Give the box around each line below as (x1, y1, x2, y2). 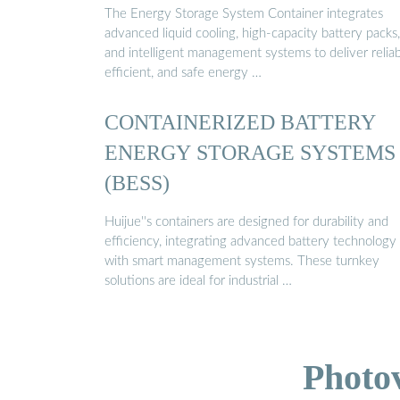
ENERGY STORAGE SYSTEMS (104, 140, 396, 165)
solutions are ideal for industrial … (104, 273, 292, 287)
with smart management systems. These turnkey (104, 254, 379, 268)
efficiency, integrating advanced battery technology (104, 234, 396, 248)
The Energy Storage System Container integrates (104, 7, 383, 21)
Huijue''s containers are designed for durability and (104, 214, 388, 229)
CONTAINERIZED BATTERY (104, 110, 376, 135)
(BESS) (104, 171, 170, 196)
